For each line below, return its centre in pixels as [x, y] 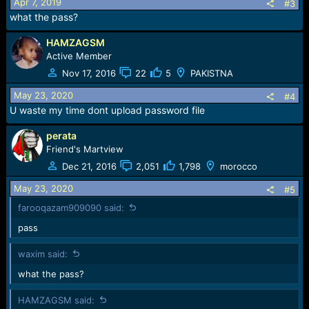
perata [61, 136]
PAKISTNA [211, 73]
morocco [238, 166]
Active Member [79, 56]
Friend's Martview [84, 149]
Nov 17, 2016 [89, 73]
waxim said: [42, 254]
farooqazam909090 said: [71, 208]
